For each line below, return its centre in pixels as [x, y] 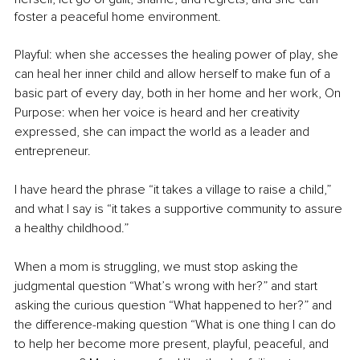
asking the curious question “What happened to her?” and [175, 305]
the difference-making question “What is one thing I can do [177, 324]
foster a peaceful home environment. [118, 16]
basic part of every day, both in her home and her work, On [179, 93]
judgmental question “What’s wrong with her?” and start [168, 286]
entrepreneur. [53, 151]
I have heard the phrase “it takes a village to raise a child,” [174, 189]
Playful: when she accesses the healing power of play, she [178, 54]
